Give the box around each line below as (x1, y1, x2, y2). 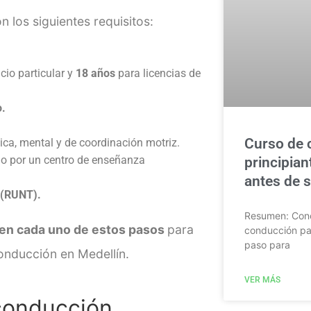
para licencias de (115, 66, 201, 80)
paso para (244, 239, 290, 251)
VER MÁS (244, 275, 280, 285)
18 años (76, 66, 115, 80)
